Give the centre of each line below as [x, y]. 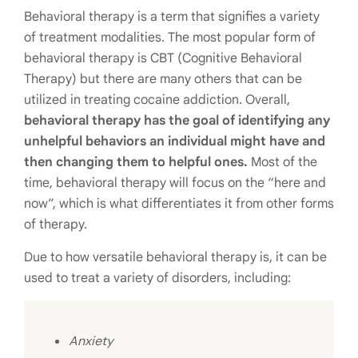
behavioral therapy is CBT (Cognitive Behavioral [163, 59]
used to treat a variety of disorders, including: [157, 278]
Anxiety [91, 341]
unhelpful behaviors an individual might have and [175, 142]
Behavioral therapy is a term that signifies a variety [172, 17]
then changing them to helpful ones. [136, 163]
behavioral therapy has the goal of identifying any [177, 121]
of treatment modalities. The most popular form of [170, 38]
